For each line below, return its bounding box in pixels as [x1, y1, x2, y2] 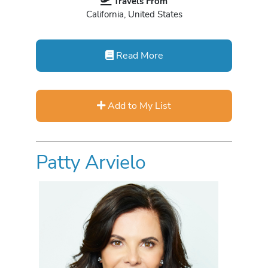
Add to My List [105, 99, 171, 113]
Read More [113, 48, 163, 63]
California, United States [86, 8, 182, 20]
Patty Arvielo [36, 150, 146, 176]
